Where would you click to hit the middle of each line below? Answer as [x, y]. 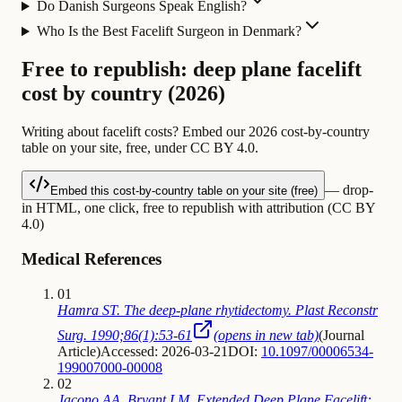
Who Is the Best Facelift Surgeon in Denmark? [169, 31]
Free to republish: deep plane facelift [192, 70]
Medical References [92, 258]
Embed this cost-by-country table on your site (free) [184, 191]
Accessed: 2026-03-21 [164, 351]
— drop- [349, 190]
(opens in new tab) [266, 335]
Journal [344, 335]
